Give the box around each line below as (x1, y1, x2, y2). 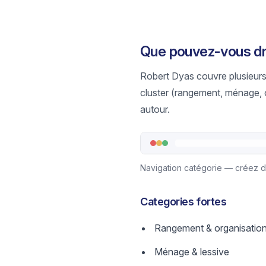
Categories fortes (140, 195, 227, 208)
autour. (140, 103, 170, 115)
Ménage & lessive (154, 246, 229, 258)
